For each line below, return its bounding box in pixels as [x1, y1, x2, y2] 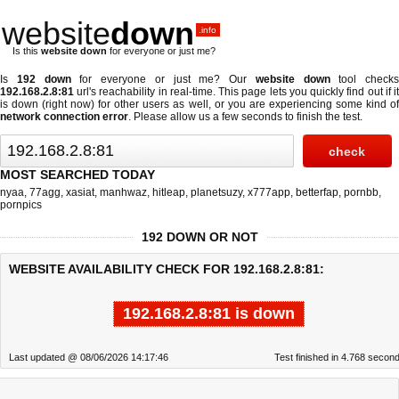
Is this [12, 45, 41, 56]
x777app [248, 186, 290, 199]
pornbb [344, 186, 379, 199]
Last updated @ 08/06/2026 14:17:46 [9, 352, 168, 362]
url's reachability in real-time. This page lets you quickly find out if [74, 85, 394, 98]
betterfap [296, 186, 338, 199]
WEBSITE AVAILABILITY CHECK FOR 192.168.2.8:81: [9, 262, 324, 276]
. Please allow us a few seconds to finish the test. [128, 110, 362, 123]
